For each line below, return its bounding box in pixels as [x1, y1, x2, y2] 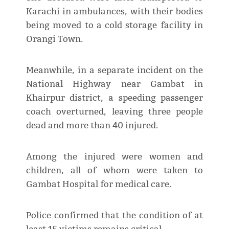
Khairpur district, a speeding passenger [26, 93, 203, 104]
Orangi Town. [26, 34, 83, 45]
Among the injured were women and [26, 151, 203, 163]
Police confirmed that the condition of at [26, 210, 203, 221]
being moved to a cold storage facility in [26, 20, 203, 31]
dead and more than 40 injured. [26, 120, 158, 131]
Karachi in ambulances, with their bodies [26, 6, 203, 17]
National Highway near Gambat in [26, 79, 203, 90]
